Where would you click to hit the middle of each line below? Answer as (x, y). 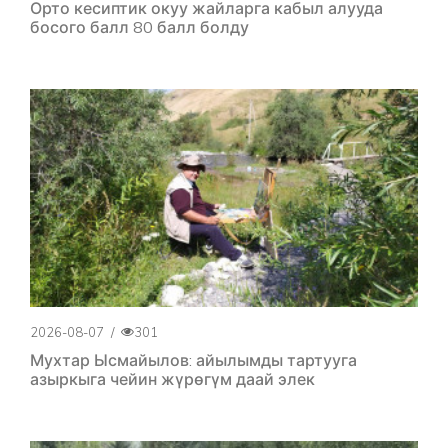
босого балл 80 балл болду (139, 26)
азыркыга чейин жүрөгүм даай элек (172, 379)
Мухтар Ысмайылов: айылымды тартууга (193, 360)
